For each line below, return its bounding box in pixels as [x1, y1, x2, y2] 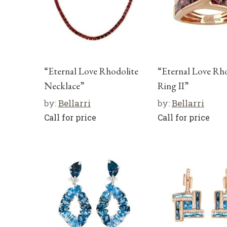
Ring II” [158, 79, 188, 92]
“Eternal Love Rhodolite [44, 64, 138, 78]
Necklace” [44, 79, 84, 92]
